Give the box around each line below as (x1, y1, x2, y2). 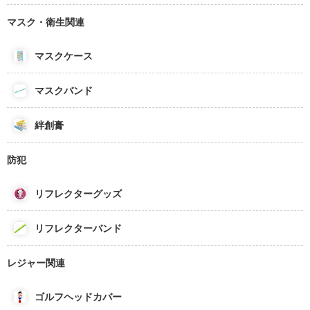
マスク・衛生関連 (7, 15, 84, 28)
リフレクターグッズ (35, 187, 122, 200)
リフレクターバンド (35, 221, 122, 235)
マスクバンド (35, 84, 93, 97)
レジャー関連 (7, 256, 65, 269)
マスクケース (35, 49, 93, 62)
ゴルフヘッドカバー (35, 290, 122, 303)
